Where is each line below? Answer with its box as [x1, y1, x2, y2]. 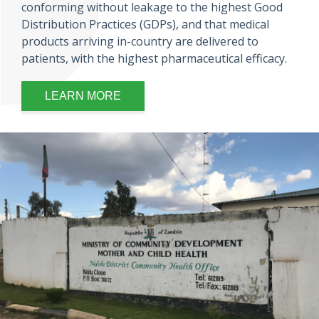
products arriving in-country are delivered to [21, 33, 258, 49]
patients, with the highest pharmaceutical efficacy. [21, 51, 287, 66]
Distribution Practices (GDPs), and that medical [21, 16, 269, 32]
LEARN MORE [45, 90, 121, 102]
